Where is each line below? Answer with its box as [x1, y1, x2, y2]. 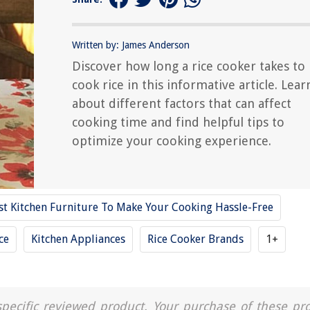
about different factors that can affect [72, 95, 291, 111]
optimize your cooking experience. [72, 133, 271, 148]
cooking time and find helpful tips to [72, 114, 284, 129]
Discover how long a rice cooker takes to [72, 58, 305, 73]
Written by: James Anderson [72, 39, 190, 51]
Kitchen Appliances [31, 232, 125, 246]
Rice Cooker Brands [147, 232, 244, 246]
